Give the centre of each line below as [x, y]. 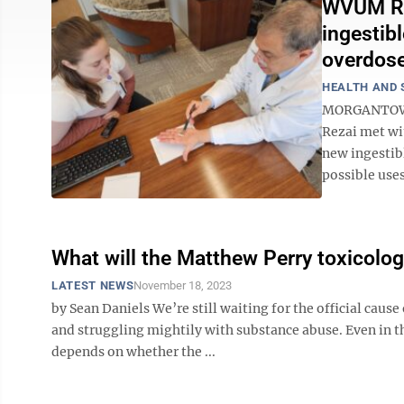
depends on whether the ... [133, 352]
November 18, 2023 [183, 285]
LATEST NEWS [93, 285]
